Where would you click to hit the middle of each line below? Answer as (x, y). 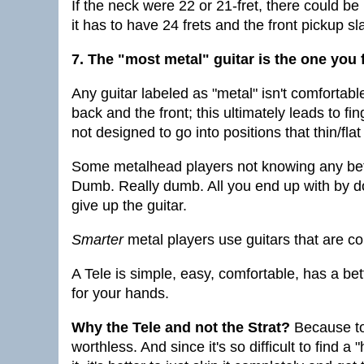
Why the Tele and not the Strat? (181, 327)
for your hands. (120, 293)
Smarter (97, 240)
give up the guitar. (129, 206)
